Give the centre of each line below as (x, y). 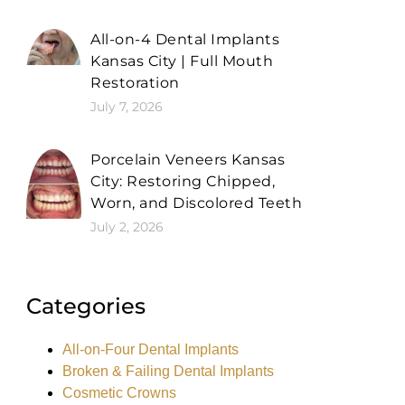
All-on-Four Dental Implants (150, 349)
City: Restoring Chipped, (183, 181)
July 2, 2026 (127, 226)
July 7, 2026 (127, 106)
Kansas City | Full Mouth (182, 61)
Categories (85, 306)
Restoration (135, 82)
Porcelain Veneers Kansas (188, 159)
